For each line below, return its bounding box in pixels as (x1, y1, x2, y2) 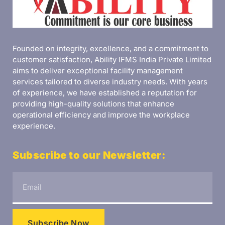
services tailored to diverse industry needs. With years (13, 76, 207, 86)
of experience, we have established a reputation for (13, 87, 197, 97)
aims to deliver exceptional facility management (13, 65, 183, 75)
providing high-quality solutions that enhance (13, 98, 174, 108)
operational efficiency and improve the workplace (13, 109, 190, 120)
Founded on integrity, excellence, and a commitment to (13, 43, 208, 53)
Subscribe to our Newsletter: (13, 149, 165, 161)
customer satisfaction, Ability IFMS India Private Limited (13, 54, 211, 64)
